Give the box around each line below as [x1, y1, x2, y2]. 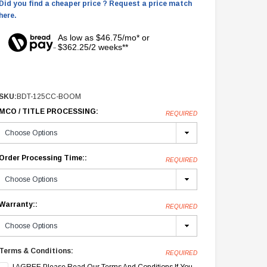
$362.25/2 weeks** [57, 42, 128, 52]
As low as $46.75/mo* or [57, 33, 150, 43]
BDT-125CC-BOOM [17, 92, 82, 101]
